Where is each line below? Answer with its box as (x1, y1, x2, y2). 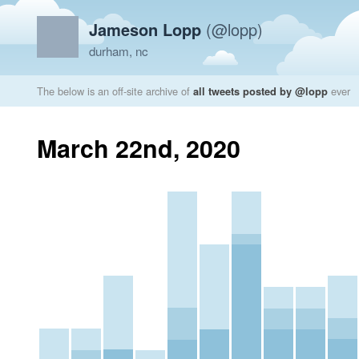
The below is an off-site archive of (37, 83, 193, 99)
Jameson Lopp (89, 18, 201, 41)
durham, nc (89, 42, 148, 59)
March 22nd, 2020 (37, 131, 240, 165)
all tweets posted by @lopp (193, 83, 328, 99)
